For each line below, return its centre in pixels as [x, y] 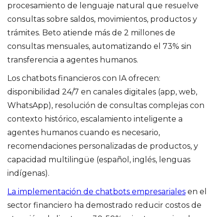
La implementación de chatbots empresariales [96, 191]
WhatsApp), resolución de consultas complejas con [106, 105]
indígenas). [28, 173]
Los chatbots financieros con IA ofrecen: [84, 78]
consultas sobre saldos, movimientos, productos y [102, 19]
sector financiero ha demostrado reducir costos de [104, 205]
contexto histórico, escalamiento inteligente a [95, 119]
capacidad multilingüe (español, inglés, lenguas [99, 159]
